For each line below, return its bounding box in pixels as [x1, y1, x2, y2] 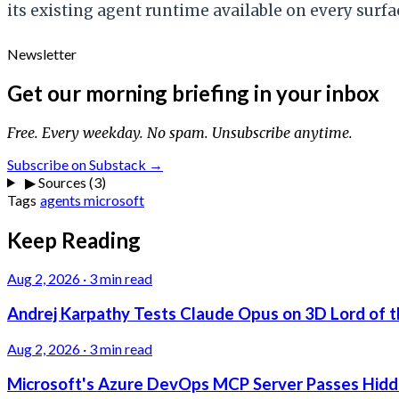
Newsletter [7, 45, 77, 62]
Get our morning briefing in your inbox [7, 79, 379, 106]
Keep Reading [7, 226, 141, 253]
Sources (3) [35, 173, 106, 191]
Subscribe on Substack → [7, 155, 163, 173]
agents [40, 191, 84, 208]
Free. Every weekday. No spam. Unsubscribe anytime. [7, 123, 353, 142]
